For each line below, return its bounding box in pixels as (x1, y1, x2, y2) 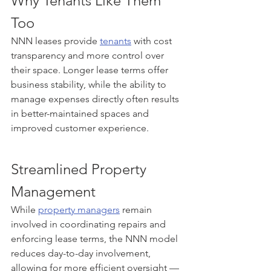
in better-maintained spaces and (11, 108, 151, 119)
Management (11, 183, 96, 200)
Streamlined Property (11, 160, 150, 178)
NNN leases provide (11, 35, 100, 47)
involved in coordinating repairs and (11, 218, 168, 230)
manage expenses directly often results (11, 93, 181, 105)
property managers (38, 204, 120, 215)
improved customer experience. (11, 122, 149, 134)
